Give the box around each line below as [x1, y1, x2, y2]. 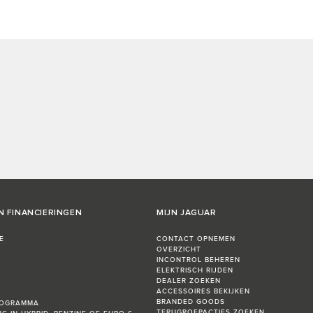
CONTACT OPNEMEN [156, 235, 235, 244]
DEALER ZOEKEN [156, 277, 221, 286]
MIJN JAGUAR [156, 209, 217, 218]
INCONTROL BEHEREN [156, 256, 240, 265]
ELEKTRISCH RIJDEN [156, 266, 233, 275]
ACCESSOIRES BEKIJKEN [156, 287, 250, 296]
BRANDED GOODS [156, 298, 225, 307]
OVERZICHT [156, 245, 201, 254]
